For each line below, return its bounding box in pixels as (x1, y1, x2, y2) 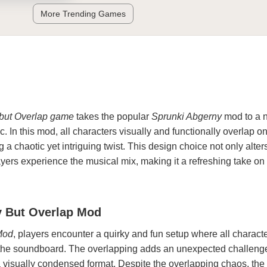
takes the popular (74, 111, 151, 122)
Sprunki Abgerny (151, 111, 222, 122)
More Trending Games (40, 9, 126, 18)
